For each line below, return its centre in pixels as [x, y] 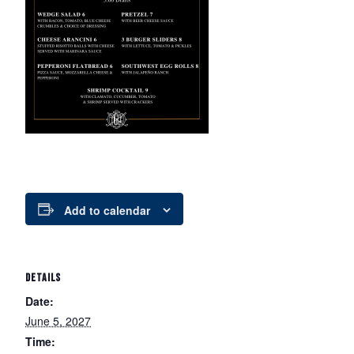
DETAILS [43, 278]
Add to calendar [107, 211]
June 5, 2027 [58, 321]
